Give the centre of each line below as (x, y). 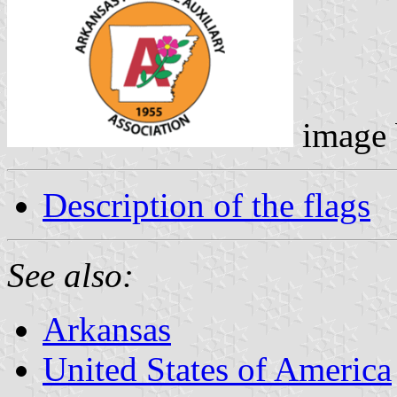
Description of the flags (206, 205)
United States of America (217, 369)
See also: (70, 275)
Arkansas (107, 329)
